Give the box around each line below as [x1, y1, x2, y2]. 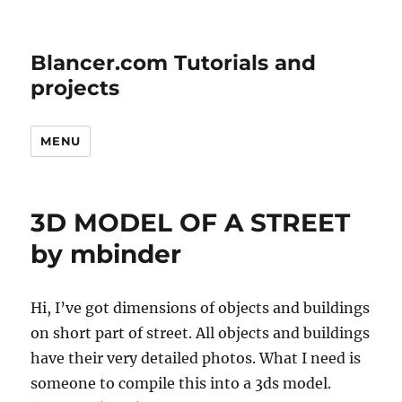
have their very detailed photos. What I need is [31, 349, 362, 367]
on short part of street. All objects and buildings [31, 324, 371, 342]
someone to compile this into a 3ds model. [31, 374, 332, 392]
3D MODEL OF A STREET [31, 207, 351, 238]
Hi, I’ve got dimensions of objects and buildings [31, 299, 371, 317]
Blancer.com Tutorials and [31, 50, 317, 75]
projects [31, 75, 120, 100]
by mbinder [31, 239, 182, 269]
